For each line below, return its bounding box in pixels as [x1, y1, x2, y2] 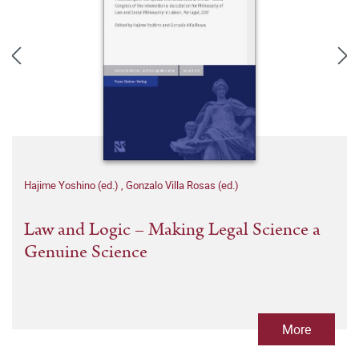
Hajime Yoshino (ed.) [24, 178, 121, 192]
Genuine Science [24, 239, 147, 265]
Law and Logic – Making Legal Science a [24, 216, 321, 243]
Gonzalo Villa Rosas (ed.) [126, 178, 239, 192]
